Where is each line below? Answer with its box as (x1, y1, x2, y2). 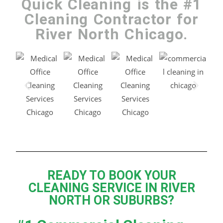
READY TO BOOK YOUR (47, 168, 176, 183)
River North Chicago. (35, 25, 188, 43)
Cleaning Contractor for (24, 10, 199, 28)
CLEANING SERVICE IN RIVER (28, 181, 195, 195)
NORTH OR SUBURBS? (49, 193, 174, 208)
